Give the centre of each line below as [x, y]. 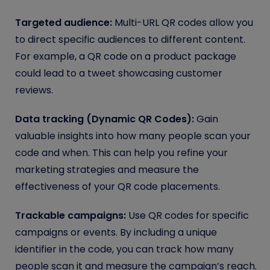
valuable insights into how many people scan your [133, 136]
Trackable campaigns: [71, 215]
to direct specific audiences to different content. [130, 39]
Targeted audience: [64, 22]
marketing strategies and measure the [107, 169]
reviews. [34, 90]
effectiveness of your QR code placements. [118, 186]
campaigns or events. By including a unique [116, 232]
